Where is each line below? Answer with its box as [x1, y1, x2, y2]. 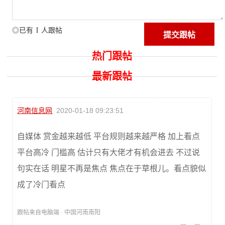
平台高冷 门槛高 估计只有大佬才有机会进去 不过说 [17, 148, 200, 157]
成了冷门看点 [17, 180, 66, 189]
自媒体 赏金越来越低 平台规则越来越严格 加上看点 [17, 132, 200, 141]
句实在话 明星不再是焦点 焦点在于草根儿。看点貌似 [17, 164, 206, 173]
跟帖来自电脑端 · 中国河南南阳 [17, 209, 101, 216]
